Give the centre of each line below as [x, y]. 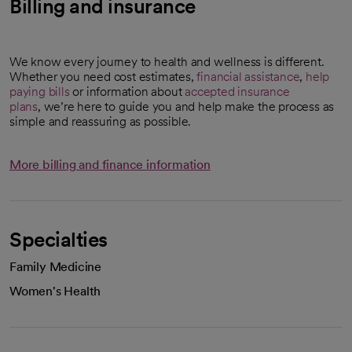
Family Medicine [55, 266]
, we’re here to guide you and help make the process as [186, 106]
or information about [127, 91]
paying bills [40, 91]
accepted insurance [237, 91]
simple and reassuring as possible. [101, 121]
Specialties [59, 239]
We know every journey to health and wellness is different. [167, 61]
